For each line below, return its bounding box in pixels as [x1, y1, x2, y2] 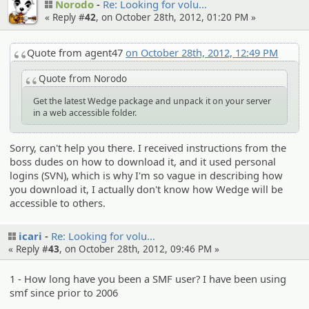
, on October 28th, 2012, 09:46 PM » [59, 242, 219, 255]
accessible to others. [10, 196, 106, 210]
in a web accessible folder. [33, 106, 137, 119]
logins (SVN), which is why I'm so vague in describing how [10, 168, 283, 183]
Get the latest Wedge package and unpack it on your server [33, 94, 272, 107]
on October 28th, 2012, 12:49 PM [126, 45, 279, 59]
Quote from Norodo [39, 72, 128, 85]
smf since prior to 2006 [10, 286, 119, 300]
